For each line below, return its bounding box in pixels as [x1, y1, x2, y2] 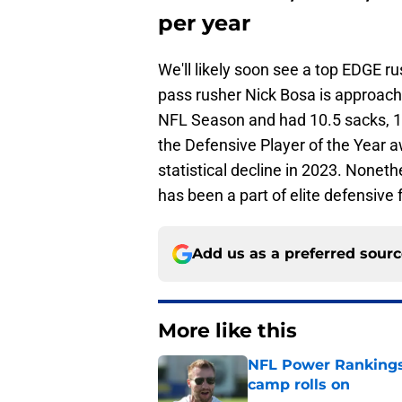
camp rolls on [248, 376, 350, 394]
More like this [158, 319, 297, 344]
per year [158, 10, 250, 37]
